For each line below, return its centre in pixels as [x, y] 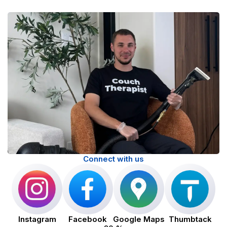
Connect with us [113, 159]
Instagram [37, 219]
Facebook [88, 219]
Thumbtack [190, 219]
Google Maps [139, 219]
